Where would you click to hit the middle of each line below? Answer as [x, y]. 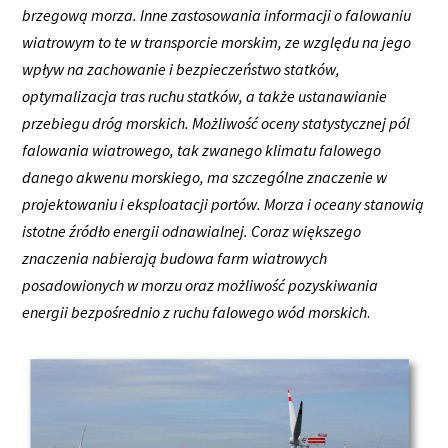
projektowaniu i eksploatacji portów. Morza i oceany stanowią [223, 203]
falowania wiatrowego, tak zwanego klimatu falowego [202, 149]
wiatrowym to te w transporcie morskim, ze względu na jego [217, 41]
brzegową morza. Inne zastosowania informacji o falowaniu [217, 14]
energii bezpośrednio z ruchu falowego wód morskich [195, 311]
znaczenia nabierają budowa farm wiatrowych [175, 257]
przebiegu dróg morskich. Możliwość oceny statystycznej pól [216, 122]
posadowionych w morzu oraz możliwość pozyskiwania [200, 284]
